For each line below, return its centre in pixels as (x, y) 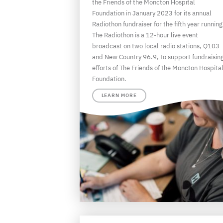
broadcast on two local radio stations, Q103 (156, 46)
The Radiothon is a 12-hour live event (145, 35)
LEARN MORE (119, 95)
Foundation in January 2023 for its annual (152, 13)
